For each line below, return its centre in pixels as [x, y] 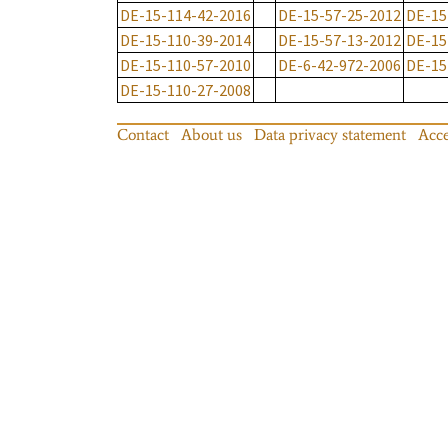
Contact [143, 135]
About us [211, 135]
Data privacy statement [330, 135]
